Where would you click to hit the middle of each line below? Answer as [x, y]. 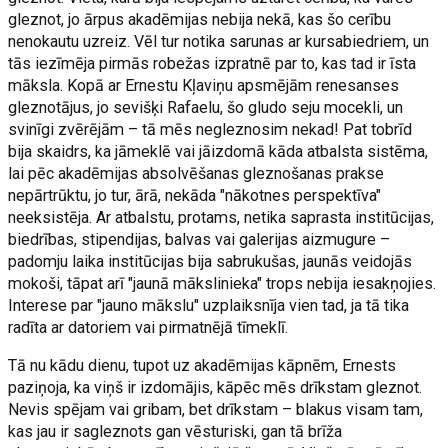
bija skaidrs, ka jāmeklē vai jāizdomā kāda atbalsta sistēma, [218, 151]
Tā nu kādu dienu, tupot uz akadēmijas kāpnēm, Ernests [202, 365]
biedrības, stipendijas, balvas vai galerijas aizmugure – [199, 239]
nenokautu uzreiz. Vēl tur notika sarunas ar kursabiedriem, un [219, 41]
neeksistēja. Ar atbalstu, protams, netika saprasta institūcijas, [221, 217]
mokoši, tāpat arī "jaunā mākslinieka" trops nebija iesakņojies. [222, 283]
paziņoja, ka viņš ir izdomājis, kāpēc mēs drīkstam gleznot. [215, 387]
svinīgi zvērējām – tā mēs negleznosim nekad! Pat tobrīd [210, 129]
